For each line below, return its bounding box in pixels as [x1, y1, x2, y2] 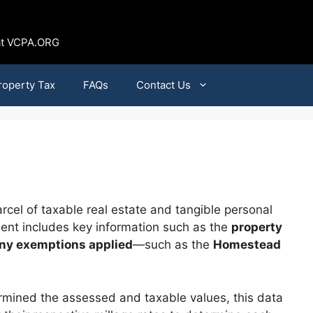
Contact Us [136, 78, 191, 92]
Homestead [213, 238, 281, 252]
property [231, 220, 282, 234]
